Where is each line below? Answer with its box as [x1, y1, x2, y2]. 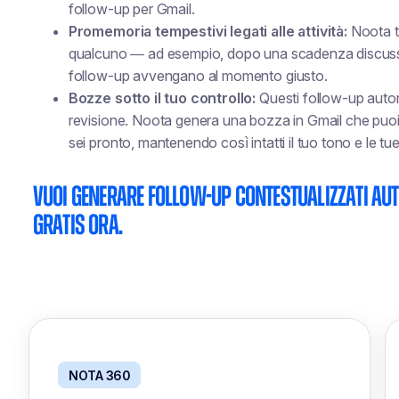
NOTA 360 [69, 367, 130, 383]
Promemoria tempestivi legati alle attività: [68, 22, 347, 40]
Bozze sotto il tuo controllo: [68, 89, 256, 107]
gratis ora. [32, 211, 122, 240]
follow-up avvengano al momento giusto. [68, 67, 328, 85]
